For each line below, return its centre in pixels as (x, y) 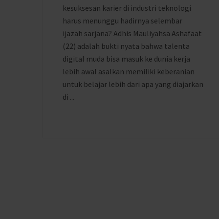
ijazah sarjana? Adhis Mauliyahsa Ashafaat (132, 33)
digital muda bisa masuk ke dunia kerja (126, 59)
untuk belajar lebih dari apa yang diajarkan (133, 84)
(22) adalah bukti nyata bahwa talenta (126, 46)
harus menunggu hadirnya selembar (122, 21)
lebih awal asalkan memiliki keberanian (129, 71)
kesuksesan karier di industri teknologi (127, 8)
